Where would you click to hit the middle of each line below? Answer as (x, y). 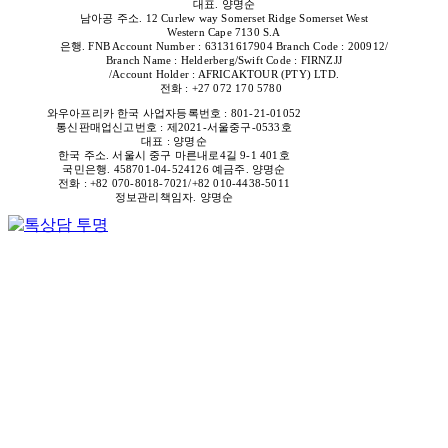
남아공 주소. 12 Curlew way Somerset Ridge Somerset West (224, 18)
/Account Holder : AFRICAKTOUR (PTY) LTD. (224, 74)
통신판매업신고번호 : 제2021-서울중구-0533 (168, 127)
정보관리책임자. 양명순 (174, 197)
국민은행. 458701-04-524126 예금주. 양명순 (174, 169)
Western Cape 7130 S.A (224, 32)
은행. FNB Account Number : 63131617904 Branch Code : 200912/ (224, 46)
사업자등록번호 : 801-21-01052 (222, 113)
